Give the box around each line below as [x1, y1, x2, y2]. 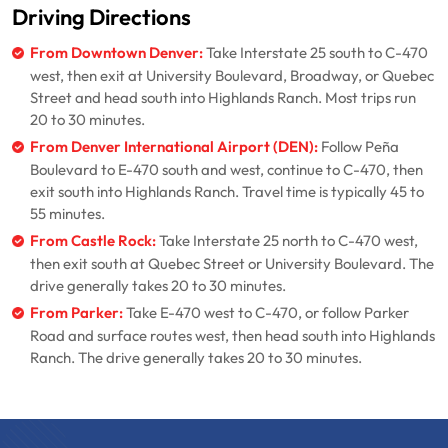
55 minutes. [30, 204, 105, 225]
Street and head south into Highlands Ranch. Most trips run [30, 88, 416, 109]
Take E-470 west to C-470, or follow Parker [123, 303, 409, 324]
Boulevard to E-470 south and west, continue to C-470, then [30, 160, 423, 181]
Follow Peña [318, 137, 399, 158]
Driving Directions [12, 3, 191, 34]
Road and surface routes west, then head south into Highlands [30, 326, 435, 347]
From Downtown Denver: [30, 43, 203, 65]
